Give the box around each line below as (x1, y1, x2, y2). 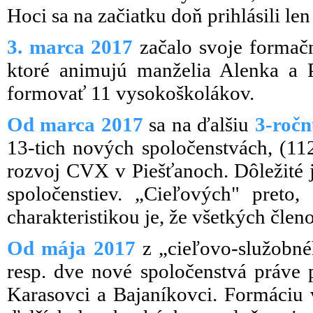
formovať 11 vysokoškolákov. (7, 82, 254, 104)
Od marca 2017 (7, 113, 150, 136)
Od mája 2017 (7, 237, 136, 259)
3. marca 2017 (7, 36, 133, 58)
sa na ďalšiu (149, 113, 255, 136)
